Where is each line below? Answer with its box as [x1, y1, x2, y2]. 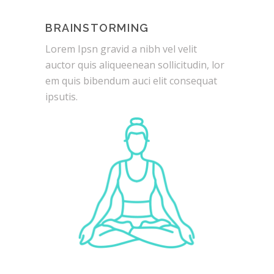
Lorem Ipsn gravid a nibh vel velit [45, 42, 197, 56]
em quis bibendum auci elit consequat [45, 74, 217, 88]
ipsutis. [45, 90, 78, 104]
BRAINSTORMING [45, 21, 149, 35]
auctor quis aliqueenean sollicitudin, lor [45, 58, 224, 72]
